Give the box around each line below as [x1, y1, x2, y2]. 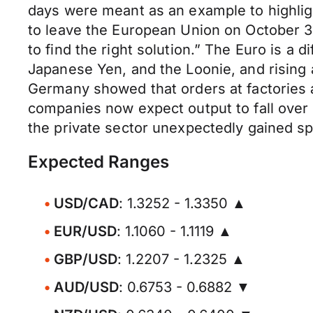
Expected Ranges [28, 152, 169, 172]
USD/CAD [54, 195, 119, 212]
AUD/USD [54, 279, 119, 296]
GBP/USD [54, 251, 117, 268]
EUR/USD [54, 223, 117, 240]
